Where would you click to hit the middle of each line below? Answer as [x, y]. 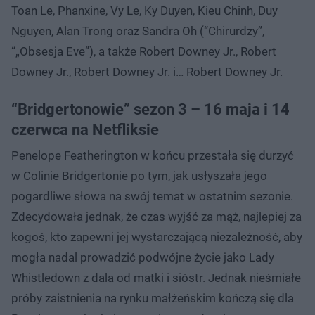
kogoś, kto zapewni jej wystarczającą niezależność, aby [157, 237]
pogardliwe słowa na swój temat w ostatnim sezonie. [152, 196]
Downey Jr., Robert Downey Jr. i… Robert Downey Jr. [147, 71]
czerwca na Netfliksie [85, 129]
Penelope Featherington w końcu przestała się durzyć [153, 155]
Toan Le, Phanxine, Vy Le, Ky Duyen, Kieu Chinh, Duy [144, 10]
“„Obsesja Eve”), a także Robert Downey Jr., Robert [144, 51]
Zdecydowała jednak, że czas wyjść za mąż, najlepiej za [156, 216]
